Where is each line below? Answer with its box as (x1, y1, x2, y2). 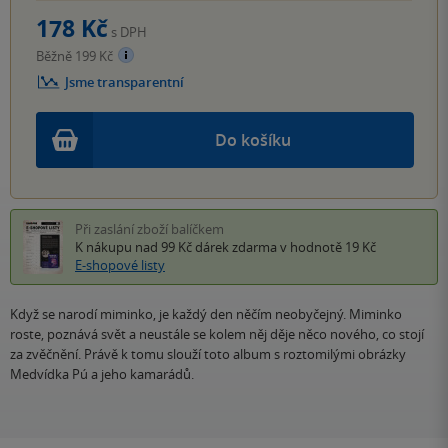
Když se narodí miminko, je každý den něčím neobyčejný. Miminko (10, 305, 402, 324)
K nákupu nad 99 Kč (75, 238, 195, 257)
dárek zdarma (195, 238, 277, 257)
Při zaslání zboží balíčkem (75, 220, 224, 239)
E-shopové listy (75, 256, 165, 275)
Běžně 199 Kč (36, 47, 116, 66)
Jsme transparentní (65, 73, 184, 92)
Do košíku (215, 129, 291, 152)
